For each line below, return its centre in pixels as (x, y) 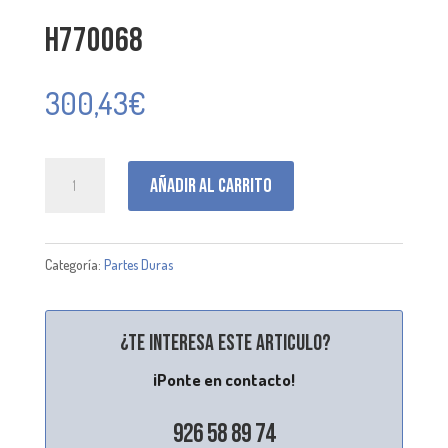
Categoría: (74, 265)
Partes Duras (138, 265)
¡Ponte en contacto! (223, 380)
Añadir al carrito (210, 185)
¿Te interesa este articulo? (226, 344)
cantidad (71, 202)
